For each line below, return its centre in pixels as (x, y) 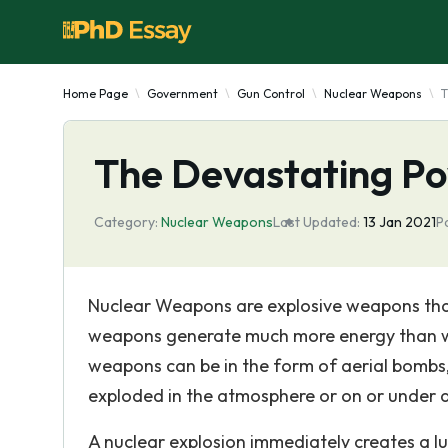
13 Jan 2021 (399, 222)
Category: (126, 222)
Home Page (95, 93)
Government (182, 93)
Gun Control (271, 93)
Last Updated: (316, 222)
